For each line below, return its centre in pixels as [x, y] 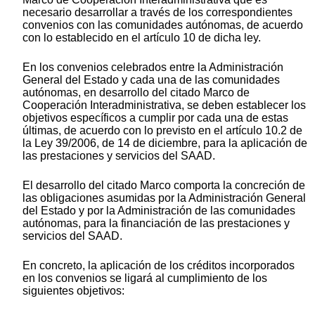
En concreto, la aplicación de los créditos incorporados [159, 266]
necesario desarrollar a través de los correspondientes [157, 13]
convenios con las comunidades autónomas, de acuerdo [163, 25]
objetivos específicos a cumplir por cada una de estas [155, 118]
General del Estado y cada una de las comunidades [151, 80]
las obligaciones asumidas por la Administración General [164, 198]
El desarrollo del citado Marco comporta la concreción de [164, 186]
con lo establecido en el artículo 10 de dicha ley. [142, 38]
